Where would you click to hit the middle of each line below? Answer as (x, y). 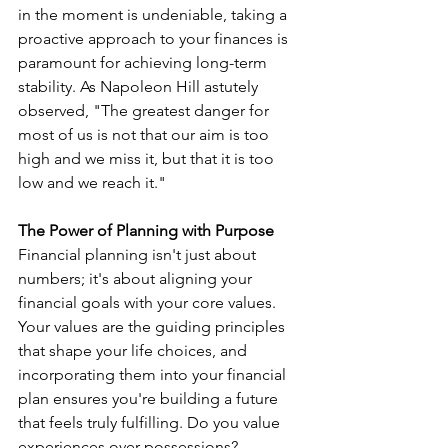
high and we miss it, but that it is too (148, 159)
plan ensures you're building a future (150, 399)
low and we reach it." (92, 183)
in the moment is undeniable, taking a (154, 15)
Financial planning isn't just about (139, 255)
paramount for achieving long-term (144, 63)
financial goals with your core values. (149, 303)
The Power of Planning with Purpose (146, 231)
